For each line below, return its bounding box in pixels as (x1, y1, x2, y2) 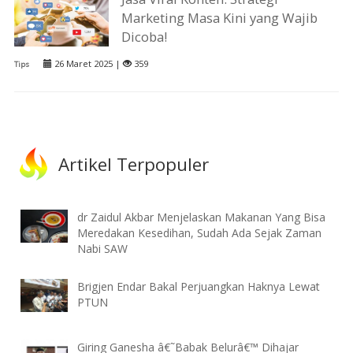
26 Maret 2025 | (51, 58, 123, 70)
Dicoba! (121, 28, 168, 46)
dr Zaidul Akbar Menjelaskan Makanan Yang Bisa (77, 210, 326, 225)
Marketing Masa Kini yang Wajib (121, 9, 318, 28)
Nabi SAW (77, 241, 128, 257)
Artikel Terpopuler (58, 151, 210, 176)
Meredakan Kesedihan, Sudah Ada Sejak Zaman (77, 225, 322, 241)
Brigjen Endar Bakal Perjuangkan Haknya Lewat (77, 278, 321, 294)
